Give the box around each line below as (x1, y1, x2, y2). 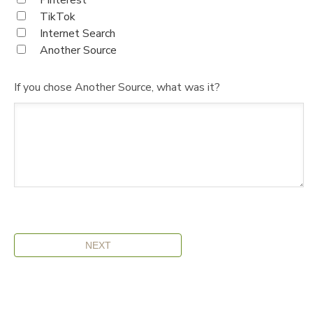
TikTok (40, 9, 75, 25)
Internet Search (40, 26, 115, 42)
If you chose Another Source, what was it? (14, 79, 220, 95)
